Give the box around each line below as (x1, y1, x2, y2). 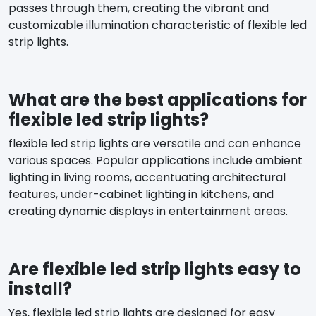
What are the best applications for (8, 87, 307, 111)
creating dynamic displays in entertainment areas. (8, 202, 288, 219)
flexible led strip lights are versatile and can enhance (8, 135, 301, 152)
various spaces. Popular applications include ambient (8, 152, 303, 169)
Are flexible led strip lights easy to (8, 257, 301, 281)
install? (8, 276, 72, 300)
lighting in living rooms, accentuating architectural (8, 169, 286, 186)
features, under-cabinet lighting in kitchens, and (8, 186, 274, 202)
